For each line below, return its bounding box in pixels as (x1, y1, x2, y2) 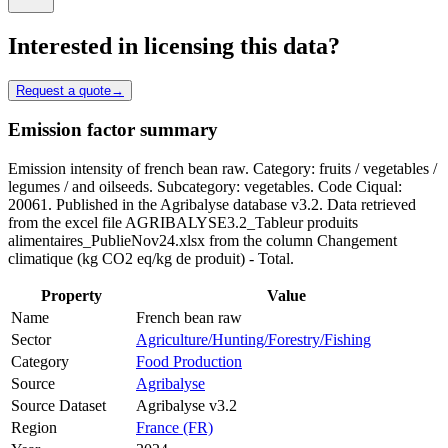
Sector (11, 331, 51, 349)
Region (11, 419, 57, 437)
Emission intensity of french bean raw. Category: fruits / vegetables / (8, 160, 437, 178)
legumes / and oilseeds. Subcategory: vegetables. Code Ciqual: (8, 178, 402, 196)
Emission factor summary (8, 119, 218, 141)
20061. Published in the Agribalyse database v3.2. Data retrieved (8, 196, 416, 214)
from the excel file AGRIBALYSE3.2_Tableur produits (8, 214, 358, 232)
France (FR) (136, 419, 213, 437)
